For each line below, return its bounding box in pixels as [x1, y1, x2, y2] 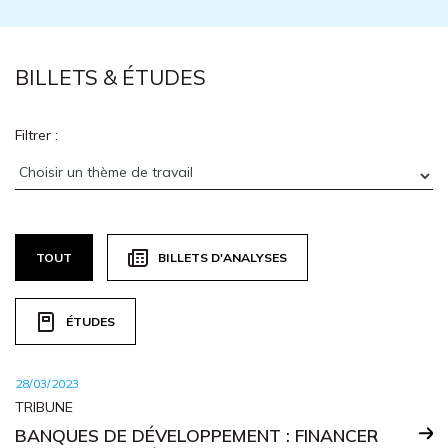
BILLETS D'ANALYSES [158, 250, 287, 265]
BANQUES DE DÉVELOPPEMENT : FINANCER [15, 424, 378, 446]
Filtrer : [15, 126, 58, 144]
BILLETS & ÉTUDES [15, 64, 206, 90]
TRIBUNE [15, 398, 73, 416]
